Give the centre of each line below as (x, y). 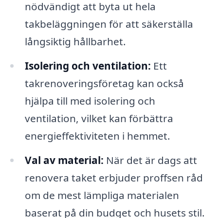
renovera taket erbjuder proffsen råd (114, 177)
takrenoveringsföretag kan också (104, 83)
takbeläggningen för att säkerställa (109, 24)
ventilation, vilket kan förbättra (99, 118)
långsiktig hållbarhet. (75, 42)
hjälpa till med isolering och (90, 101)
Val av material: (64, 160)
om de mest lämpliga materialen (102, 195)
